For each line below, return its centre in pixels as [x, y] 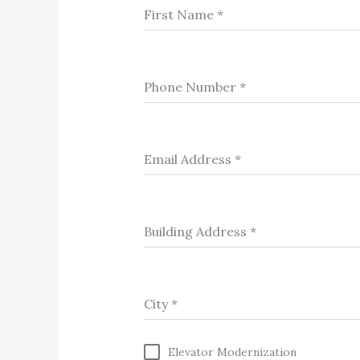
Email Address [189, 159]
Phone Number [191, 86]
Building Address [196, 231]
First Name [180, 14]
